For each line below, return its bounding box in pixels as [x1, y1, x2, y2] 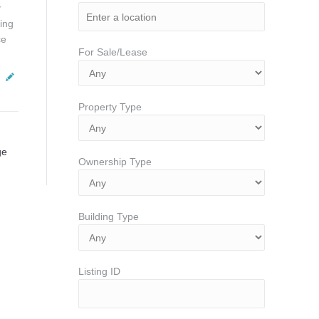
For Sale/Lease [78, 46, 147, 58]
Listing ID [78, 266, 120, 277]
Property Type [78, 101, 142, 113]
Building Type [78, 211, 139, 222]
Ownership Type [78, 156, 152, 167]
